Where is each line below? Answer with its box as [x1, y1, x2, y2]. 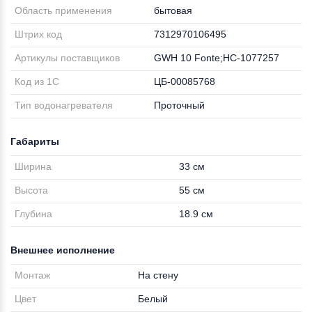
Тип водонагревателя [15, 100, 114, 111]
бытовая [154, 5, 193, 16]
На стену [138, 270, 179, 281]
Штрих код [15, 29, 63, 40]
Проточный [154, 100, 205, 111]
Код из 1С [15, 76, 60, 87]
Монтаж [15, 270, 51, 281]
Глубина [15, 208, 53, 219]
